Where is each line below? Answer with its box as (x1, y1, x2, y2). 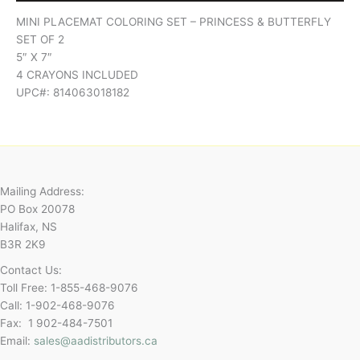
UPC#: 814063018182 (16, 85, 129, 99)
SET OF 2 (16, 32, 64, 46)
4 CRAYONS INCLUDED (16, 67, 138, 81)
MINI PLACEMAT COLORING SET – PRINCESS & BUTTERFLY (16, 14, 331, 28)
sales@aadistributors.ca (34, 333, 157, 347)
